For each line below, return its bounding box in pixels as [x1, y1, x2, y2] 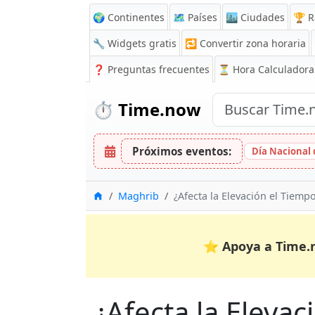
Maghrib [118, 189, 159, 202]
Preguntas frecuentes [105, 63, 210, 76]
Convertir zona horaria [200, 37, 306, 50]
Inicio [103, 188, 129, 202]
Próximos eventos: [132, 144, 231, 158]
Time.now [114, 98, 201, 121]
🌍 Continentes [93, 11, 165, 24]
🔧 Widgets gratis [93, 37, 176, 50]
